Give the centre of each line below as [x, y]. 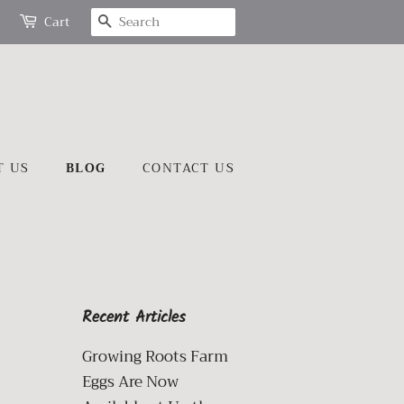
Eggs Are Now [130, 382]
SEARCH [147, 23]
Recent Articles [134, 318]
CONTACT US [188, 168]
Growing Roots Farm [155, 357]
